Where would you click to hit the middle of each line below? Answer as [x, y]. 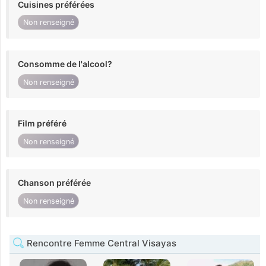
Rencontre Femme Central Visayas [100, 243]
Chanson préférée [54, 183]
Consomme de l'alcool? [65, 64]
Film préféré [42, 123]
